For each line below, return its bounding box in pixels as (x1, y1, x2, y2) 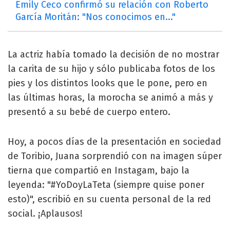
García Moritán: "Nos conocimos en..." (15, 11, 176, 23)
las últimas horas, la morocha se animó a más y (8, 91, 213, 103)
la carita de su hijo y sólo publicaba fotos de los (8, 63, 215, 74)
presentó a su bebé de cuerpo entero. (8, 106, 170, 118)
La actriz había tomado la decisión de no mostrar (8, 48, 219, 60)
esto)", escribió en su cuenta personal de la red (8, 193, 211, 205)
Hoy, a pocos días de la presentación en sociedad (8, 136, 221, 147)
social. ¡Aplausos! (8, 207, 83, 219)
